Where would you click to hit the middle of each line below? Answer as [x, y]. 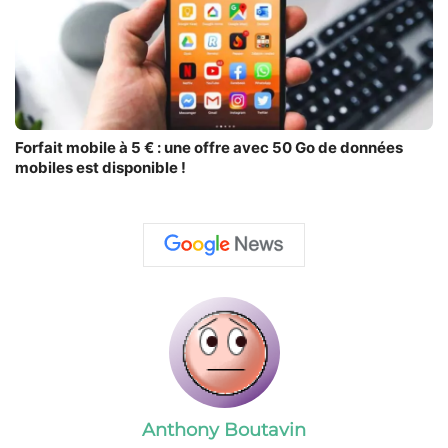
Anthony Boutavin [224, 429]
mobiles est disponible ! [100, 167]
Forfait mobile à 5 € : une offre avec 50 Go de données [209, 147]
